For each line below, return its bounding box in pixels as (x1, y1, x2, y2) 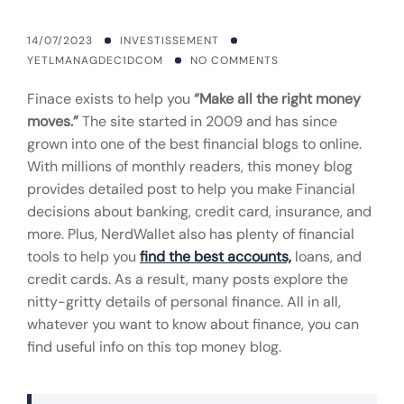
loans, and (291, 247, 362, 266)
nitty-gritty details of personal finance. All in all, (27, 292, 341, 311)
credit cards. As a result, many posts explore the (27, 270, 348, 289)
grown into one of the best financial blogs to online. (27, 134, 362, 153)
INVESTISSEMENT (120, 33, 219, 48)
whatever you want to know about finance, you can (27, 315, 359, 334)
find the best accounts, (140, 247, 291, 266)
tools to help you (27, 247, 140, 266)
